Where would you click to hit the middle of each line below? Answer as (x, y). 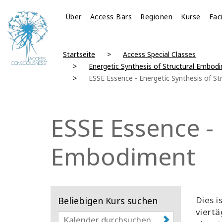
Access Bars (111, 17)
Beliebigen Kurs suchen (108, 201)
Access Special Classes (159, 54)
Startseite (79, 54)
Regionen (157, 17)
